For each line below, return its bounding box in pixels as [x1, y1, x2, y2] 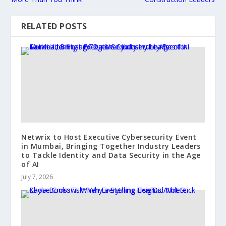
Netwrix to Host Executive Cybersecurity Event [21, 132, 197, 142]
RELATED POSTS [21, 20, 87, 32]
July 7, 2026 [21, 172, 53, 181]
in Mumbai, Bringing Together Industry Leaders [21, 141, 201, 151]
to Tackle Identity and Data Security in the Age [21, 150, 201, 160]
